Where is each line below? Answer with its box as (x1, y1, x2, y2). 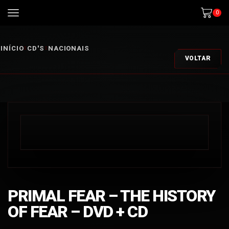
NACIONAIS (48, 44, 89, 52)
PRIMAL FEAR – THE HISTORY (8, 186, 216, 205)
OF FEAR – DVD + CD (8, 202, 147, 221)
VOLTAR (185, 55, 211, 62)
